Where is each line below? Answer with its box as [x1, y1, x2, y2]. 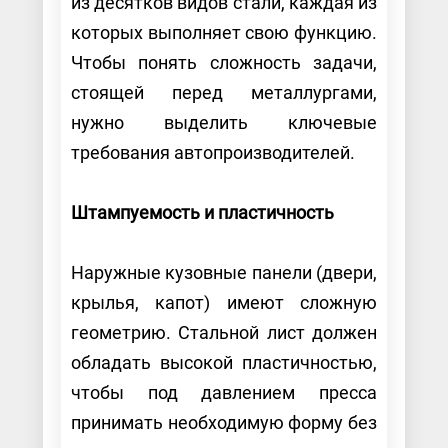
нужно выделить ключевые [70, 111, 378, 133]
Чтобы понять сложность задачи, [70, 51, 378, 73]
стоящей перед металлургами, [70, 81, 378, 103]
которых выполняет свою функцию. [70, 21, 378, 43]
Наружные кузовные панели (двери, [70, 261, 378, 283]
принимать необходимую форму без [70, 411, 378, 433]
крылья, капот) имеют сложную [70, 291, 378, 313]
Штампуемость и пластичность [70, 201, 334, 223]
